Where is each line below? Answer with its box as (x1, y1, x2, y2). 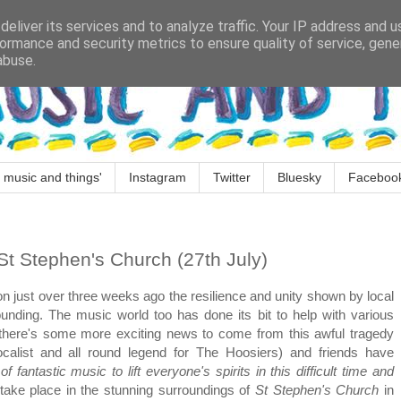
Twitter (213, 170, 251, 185)
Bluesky (277, 170, 321, 185)
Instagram (129, 170, 186, 185)
